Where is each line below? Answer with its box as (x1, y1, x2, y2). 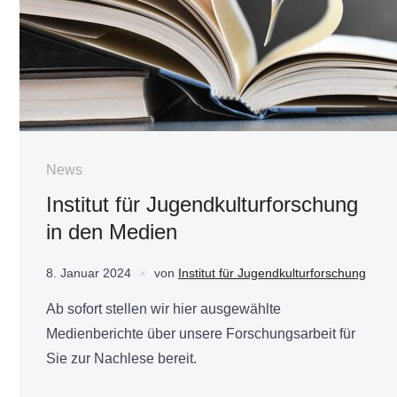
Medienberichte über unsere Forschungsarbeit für (46, 326, 355, 342)
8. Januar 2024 (46, 266, 131, 281)
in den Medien (46, 220, 177, 245)
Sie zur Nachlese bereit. (46, 351, 197, 367)
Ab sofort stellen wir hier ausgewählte (46, 301, 281, 317)
